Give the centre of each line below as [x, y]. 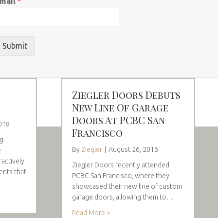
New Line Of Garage [120, 107]
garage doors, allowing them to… [123, 197]
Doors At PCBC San [118, 120]
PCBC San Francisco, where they [121, 175]
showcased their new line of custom [127, 186]
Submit [15, 45]
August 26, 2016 [133, 149]
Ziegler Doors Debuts [126, 94]
